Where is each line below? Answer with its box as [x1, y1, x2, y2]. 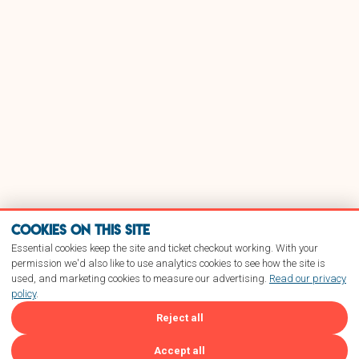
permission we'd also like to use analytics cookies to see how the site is [11, 257, 325, 269]
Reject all [155, 312, 204, 324]
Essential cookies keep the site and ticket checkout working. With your [11, 242, 318, 254]
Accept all [154, 345, 205, 357]
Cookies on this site [11, 220, 150, 239]
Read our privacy [269, 272, 346, 284]
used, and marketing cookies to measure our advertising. [11, 272, 269, 284]
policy [11, 288, 36, 300]
